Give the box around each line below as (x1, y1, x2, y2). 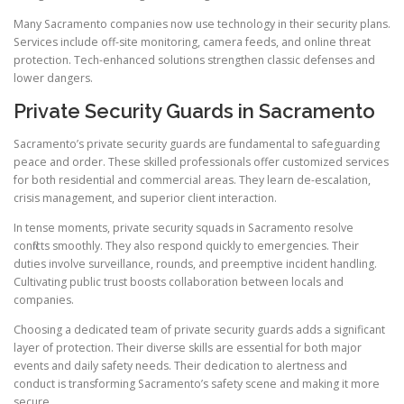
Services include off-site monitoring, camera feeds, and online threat (14, 34, 371, 50)
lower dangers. (14, 70, 93, 87)
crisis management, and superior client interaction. (14, 189, 277, 206)
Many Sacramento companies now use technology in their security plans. (14, 16, 390, 32)
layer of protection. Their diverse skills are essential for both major (14, 339, 362, 355)
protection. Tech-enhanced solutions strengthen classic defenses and (14, 52, 375, 69)
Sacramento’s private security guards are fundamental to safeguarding (14, 135, 380, 151)
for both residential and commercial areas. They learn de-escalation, (14, 171, 371, 188)
